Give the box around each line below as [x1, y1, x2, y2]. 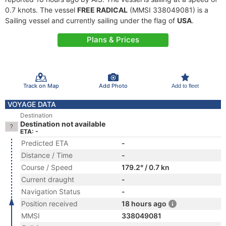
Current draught [21, 175, 74, 184]
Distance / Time [21, 151, 73, 159]
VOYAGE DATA [8, 100, 56, 108]
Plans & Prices [87, 35, 139, 44]
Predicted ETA [21, 139, 68, 147]
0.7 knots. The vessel [5, 6, 77, 14]
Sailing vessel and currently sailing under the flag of [5, 16, 177, 25]
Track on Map [23, 82, 59, 89]
